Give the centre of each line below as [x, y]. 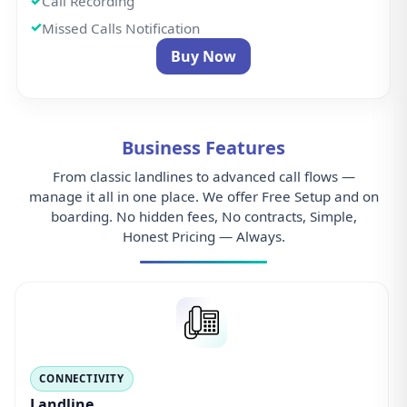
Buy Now [203, 56]
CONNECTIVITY [81, 378]
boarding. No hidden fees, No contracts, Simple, [203, 216]
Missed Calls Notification [120, 28]
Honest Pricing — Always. [203, 236]
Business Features [203, 147]
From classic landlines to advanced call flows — [203, 176]
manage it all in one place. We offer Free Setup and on [203, 196]
